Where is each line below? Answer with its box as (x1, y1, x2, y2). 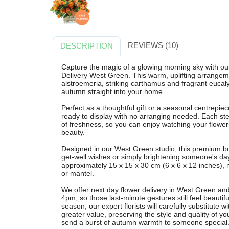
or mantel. (61, 169, 94, 177)
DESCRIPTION (60, 41, 113, 50)
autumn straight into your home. (61, 87, 165, 96)
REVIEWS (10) (127, 40, 178, 50)
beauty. (61, 128, 85, 136)
